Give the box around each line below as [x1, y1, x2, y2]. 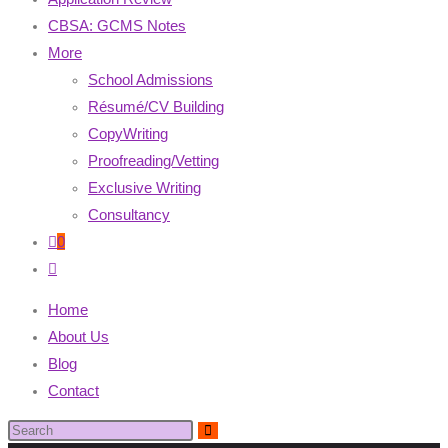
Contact [48, 382, 99, 399]
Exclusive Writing [88, 179, 201, 196]
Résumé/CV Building [88, 98, 224, 115]
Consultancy [88, 206, 170, 223]
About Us [48, 328, 109, 345]
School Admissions [88, 71, 213, 88]
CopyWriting [88, 125, 168, 142]
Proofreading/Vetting [88, 152, 219, 169]
